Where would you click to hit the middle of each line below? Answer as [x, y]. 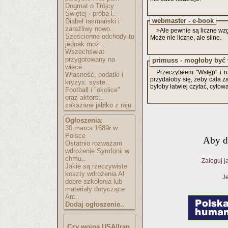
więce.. [76, 67]
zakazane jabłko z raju [98, 105]
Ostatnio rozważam [94, 143]
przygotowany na [90, 59]
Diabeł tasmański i [92, 21]
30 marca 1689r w [91, 128]
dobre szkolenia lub [94, 181]
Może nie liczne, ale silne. [186, 38]
